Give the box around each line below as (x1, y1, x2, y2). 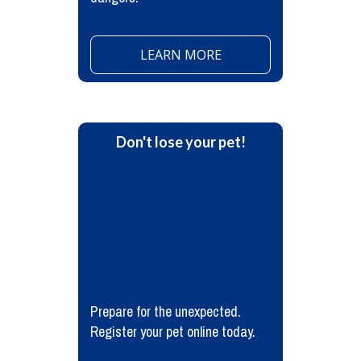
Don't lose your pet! (115, 133, 246, 151)
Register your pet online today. (90, 322, 255, 342)
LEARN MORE (139, 46, 222, 64)
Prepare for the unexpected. (90, 301, 241, 322)
